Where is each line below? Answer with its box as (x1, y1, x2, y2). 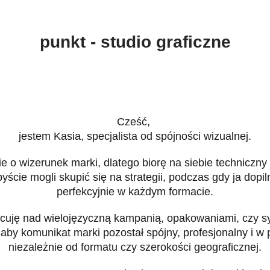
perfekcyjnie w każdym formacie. (56, 186, 213, 198)
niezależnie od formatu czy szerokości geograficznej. (8, 241, 262, 253)
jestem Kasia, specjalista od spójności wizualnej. (18, 130, 251, 142)
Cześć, (116, 116, 153, 128)
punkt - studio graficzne (39, 33, 231, 51)
